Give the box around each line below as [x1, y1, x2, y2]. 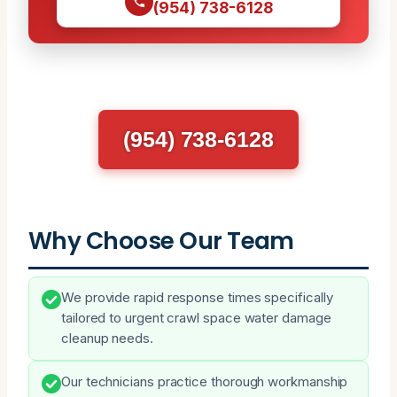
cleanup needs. [61, 330, 153, 346]
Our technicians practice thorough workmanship [61, 373, 348, 390]
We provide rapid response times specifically [61, 289, 333, 306]
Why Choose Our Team [28, 223, 294, 257]
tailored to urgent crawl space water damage [61, 309, 331, 326]
